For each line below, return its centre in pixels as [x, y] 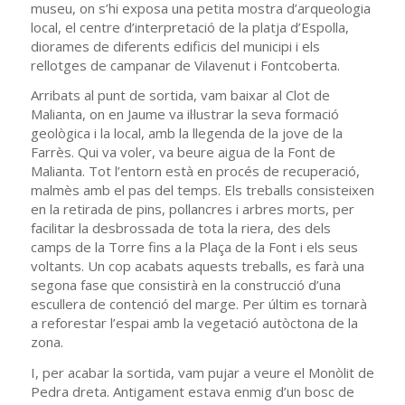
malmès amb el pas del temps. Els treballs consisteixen [202, 190]
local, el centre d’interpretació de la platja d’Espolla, [189, 27]
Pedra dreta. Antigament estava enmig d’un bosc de [192, 391]
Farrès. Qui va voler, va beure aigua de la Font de [183, 152]
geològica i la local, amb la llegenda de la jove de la [186, 133]
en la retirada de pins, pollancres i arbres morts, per [192, 209]
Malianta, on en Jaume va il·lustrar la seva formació [184, 114]
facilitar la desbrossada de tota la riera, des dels [180, 228]
